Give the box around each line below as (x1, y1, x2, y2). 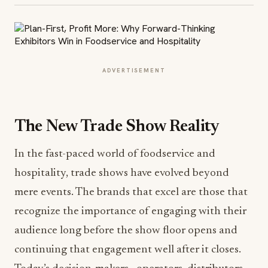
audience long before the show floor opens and (14, 225, 237, 236)
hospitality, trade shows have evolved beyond (14, 167, 229, 179)
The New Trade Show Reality (14, 118, 220, 135)
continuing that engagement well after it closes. (14, 244, 241, 255)
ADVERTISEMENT (102, 66, 166, 74)
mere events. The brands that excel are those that (14, 187, 248, 198)
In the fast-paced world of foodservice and (14, 148, 215, 160)
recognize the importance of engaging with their (14, 206, 246, 217)
